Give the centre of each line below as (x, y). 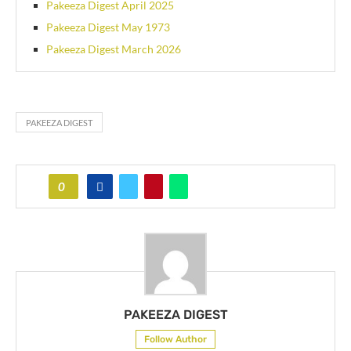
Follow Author (175, 340)
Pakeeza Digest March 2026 (114, 49)
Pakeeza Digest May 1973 (108, 27)
